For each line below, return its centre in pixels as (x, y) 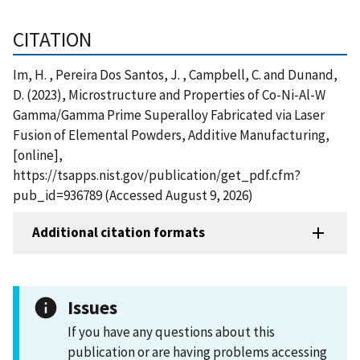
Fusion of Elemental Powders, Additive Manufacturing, (171, 135)
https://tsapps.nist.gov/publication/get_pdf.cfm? (157, 175)
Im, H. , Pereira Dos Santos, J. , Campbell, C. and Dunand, (175, 74)
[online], (38, 155)
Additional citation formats (119, 233)
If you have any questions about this (171, 331)
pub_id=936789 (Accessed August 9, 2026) (133, 195)
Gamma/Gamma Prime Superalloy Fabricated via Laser (169, 115)
